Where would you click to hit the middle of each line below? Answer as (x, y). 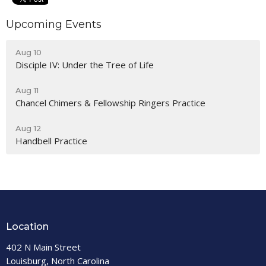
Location (27, 226)
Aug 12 (28, 128)
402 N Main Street (43, 247)
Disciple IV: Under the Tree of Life (85, 64)
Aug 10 (28, 52)
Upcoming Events (54, 24)
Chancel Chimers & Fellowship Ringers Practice (110, 102)
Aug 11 (27, 90)
